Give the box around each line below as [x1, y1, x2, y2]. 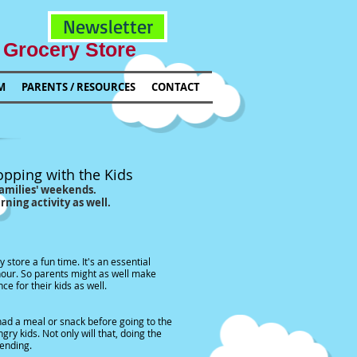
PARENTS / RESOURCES [22, 80, 135, 94]
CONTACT [151, 80, 200, 94]
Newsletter [62, 14, 153, 38]
